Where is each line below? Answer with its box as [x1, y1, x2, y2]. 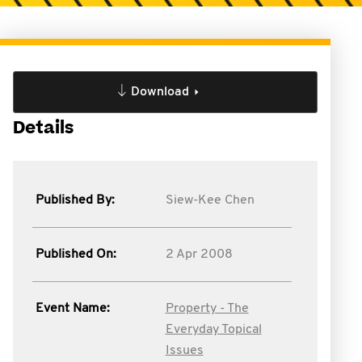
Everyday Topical [165, 323, 262, 336]
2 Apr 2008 [165, 248, 233, 261]
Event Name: [36, 302, 110, 315]
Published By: [36, 194, 115, 207]
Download [130, 86, 189, 99]
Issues [165, 344, 204, 357]
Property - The [165, 302, 249, 315]
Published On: [36, 248, 116, 261]
